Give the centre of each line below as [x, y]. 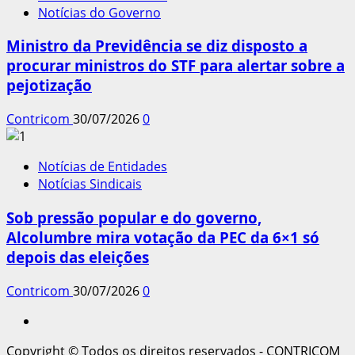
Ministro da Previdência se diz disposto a [157, 46]
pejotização [49, 86]
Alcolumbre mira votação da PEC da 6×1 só [163, 237]
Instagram [68, 320]
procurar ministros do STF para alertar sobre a [176, 66]
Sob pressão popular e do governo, [134, 217]
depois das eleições [78, 257]
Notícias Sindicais [90, 184]
